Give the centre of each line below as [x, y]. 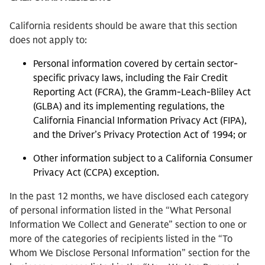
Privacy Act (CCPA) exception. [96, 173]
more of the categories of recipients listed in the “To [121, 239]
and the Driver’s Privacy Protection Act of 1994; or [140, 135]
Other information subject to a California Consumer [143, 159]
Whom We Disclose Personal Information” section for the [130, 253]
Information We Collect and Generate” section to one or [128, 225]
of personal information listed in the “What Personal [120, 211]
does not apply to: [49, 40]
